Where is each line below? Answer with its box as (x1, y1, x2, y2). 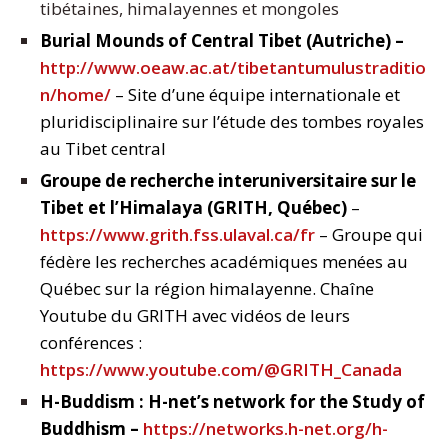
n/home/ (40, 83, 111, 107)
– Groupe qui (315, 223, 423, 247)
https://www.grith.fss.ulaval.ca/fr (40, 223, 315, 247)
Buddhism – (40, 417, 143, 441)
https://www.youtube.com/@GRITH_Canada (40, 358, 402, 382)
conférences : (40, 331, 142, 355)
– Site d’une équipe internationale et (111, 83, 400, 107)
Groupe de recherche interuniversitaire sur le (40, 169, 416, 193)
